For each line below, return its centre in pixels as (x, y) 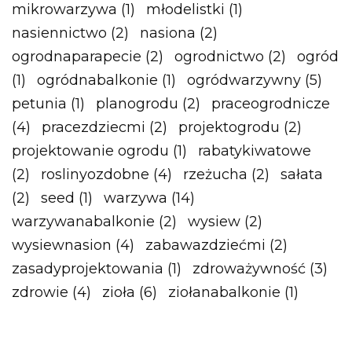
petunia (39, 104)
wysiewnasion (62, 245)
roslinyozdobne (95, 174)
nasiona (168, 33)
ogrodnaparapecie (77, 57)
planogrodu (137, 104)
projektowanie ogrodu (90, 151)
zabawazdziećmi (205, 245)
